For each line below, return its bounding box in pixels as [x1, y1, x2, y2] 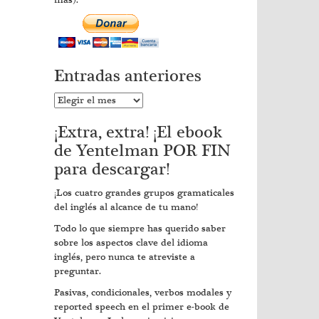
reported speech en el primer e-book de [54, 300, 229, 313]
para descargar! [54, 158, 169, 181]
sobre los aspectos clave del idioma [54, 236, 208, 249]
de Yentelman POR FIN [54, 140, 231, 162]
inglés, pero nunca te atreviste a [54, 251, 195, 263]
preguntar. [54, 265, 101, 278]
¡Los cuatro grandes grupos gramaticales [54, 187, 234, 199]
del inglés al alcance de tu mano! [54, 201, 198, 214]
